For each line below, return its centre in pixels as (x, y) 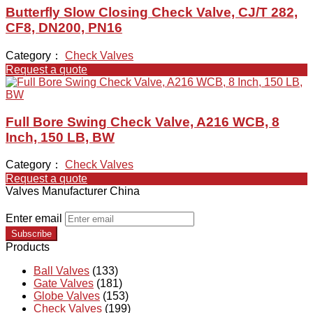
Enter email (34, 219)
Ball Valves (61, 271)
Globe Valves (67, 296)
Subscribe (31, 234)
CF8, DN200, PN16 (64, 28)
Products (28, 247)
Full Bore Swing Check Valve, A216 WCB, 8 (143, 122)
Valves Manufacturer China (73, 191)
